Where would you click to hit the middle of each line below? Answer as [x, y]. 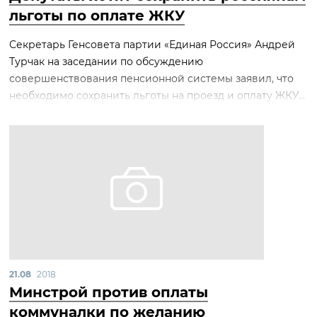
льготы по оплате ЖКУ [97, 16]
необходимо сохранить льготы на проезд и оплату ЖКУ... [157, 96]
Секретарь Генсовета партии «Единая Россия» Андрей [152, 45]
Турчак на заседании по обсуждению [106, 62]
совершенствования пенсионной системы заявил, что [151, 79]
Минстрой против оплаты [109, 292]
